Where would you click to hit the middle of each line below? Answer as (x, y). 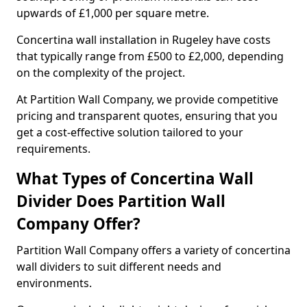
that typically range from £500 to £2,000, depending (150, 56)
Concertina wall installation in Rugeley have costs (144, 40)
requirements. (53, 149)
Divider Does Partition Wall (121, 201)
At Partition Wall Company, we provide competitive (147, 99)
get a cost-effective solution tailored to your (130, 132)
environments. (56, 283)
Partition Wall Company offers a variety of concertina (153, 250)
